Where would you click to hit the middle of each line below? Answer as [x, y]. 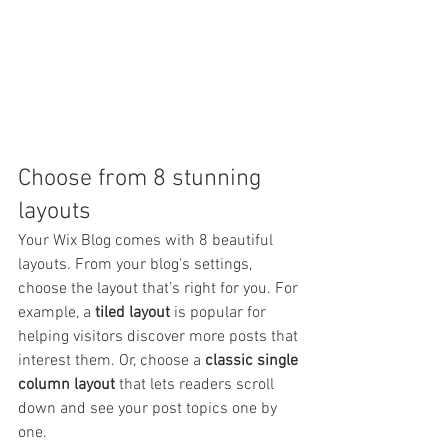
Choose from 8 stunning [143, 178]
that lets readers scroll [198, 384]
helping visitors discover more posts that [160, 336]
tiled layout [134, 312]
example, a [56, 312]
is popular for [222, 312]
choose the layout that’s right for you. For [160, 288]
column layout [68, 384]
